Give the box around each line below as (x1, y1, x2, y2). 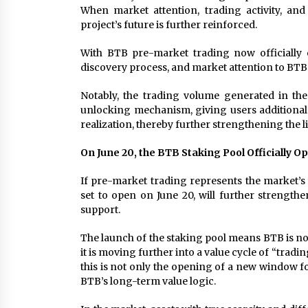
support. (80, 203, 120, 216)
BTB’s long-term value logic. (80, 274, 216, 287)
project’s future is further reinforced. (80, 18, 257, 31)
